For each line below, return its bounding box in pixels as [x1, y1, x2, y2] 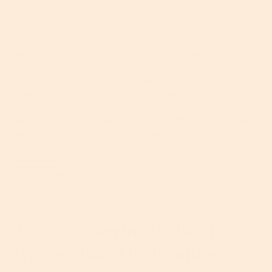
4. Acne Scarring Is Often [12, 217, 215, 245]
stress [33, 100, 59, 113]
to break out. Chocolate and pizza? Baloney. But [12, 60, 240, 73]
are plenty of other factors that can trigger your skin [12, 47, 257, 59]
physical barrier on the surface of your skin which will [12, 167, 257, 180]
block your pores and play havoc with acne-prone [12, 180, 245, 193]
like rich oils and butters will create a [59, 154, 232, 166]
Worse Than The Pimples [12, 241, 218, 268]
